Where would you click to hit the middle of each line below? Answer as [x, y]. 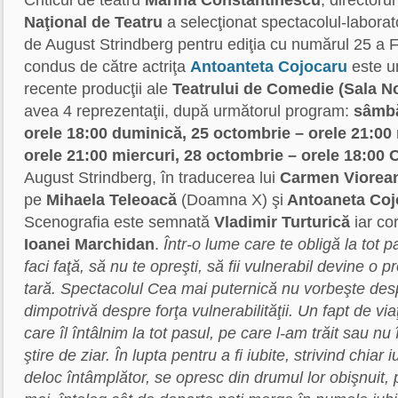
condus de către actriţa [107, 67]
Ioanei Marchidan [89, 244]
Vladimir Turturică [282, 222]
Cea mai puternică [212, 289]
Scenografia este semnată [117, 222]
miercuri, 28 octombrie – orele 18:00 [248, 155]
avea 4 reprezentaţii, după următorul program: [189, 111]
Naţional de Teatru [93, 22]
